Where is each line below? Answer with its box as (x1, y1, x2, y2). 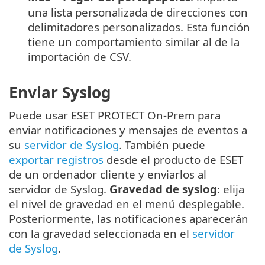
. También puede (119, 137, 205, 153)
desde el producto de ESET (104, 152, 243, 167)
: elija (217, 182, 244, 197)
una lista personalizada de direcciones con (28, 4, 248, 20)
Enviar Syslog (9, 82, 111, 104)
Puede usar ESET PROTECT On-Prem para (9, 108, 221, 123)
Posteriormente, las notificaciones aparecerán (9, 211, 248, 227)
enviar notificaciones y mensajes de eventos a (9, 122, 247, 138)
